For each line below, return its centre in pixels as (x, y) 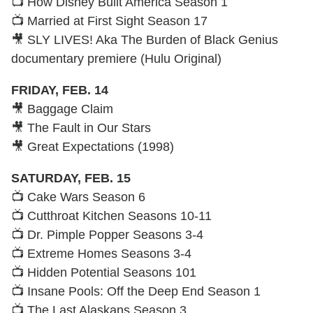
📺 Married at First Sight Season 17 (109, 21)
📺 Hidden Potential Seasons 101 (104, 272)
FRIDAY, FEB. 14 (60, 90)
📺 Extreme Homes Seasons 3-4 (101, 253)
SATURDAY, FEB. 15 (71, 178)
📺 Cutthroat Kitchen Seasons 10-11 (111, 216)
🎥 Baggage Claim (62, 109)
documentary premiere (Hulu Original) (116, 58)
